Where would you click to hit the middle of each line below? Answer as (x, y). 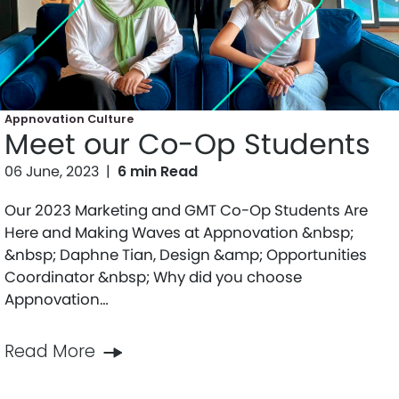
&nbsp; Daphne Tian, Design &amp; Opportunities (186, 255)
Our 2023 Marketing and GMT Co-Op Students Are (186, 211)
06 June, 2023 (52, 171)
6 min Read (158, 171)
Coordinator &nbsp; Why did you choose (153, 277)
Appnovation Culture (69, 119)
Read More (50, 352)
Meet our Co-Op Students (187, 144)
